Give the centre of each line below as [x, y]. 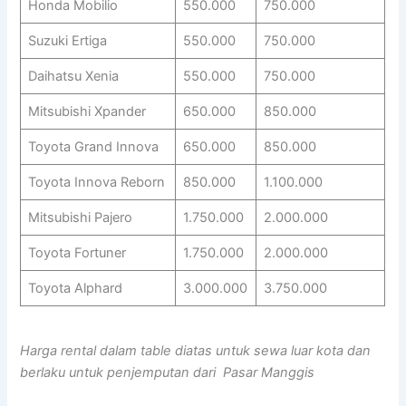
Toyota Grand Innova [93, 147]
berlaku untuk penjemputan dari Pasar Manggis [168, 372]
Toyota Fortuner [77, 253]
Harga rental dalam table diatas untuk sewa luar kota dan [196, 350]
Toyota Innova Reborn [96, 183]
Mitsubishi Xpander [87, 112]
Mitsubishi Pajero [80, 218]
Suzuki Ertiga [67, 41]
